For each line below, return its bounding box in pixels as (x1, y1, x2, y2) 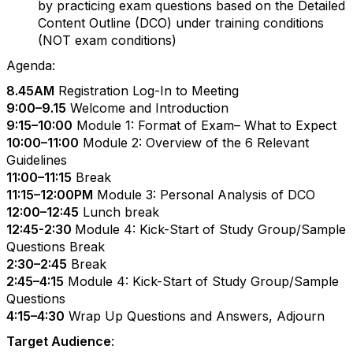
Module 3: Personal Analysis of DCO (93, 187, 315, 203)
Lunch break (79, 204, 159, 220)
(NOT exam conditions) (38, 32, 176, 48)
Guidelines (6, 152, 67, 168)
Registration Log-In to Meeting (54, 83, 239, 98)
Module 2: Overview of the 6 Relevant (79, 135, 309, 150)
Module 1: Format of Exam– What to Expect (72, 117, 336, 133)
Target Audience (6, 333, 111, 349)
